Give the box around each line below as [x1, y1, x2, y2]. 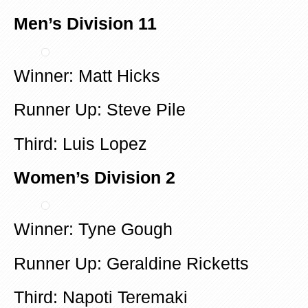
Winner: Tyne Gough [14, 220, 173, 239]
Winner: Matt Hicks [14, 66, 160, 85]
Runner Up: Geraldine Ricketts [14, 254, 249, 273]
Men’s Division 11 [14, 14, 157, 34]
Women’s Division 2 [14, 168, 175, 187]
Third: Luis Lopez [14, 134, 147, 153]
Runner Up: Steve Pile [14, 100, 186, 120]
